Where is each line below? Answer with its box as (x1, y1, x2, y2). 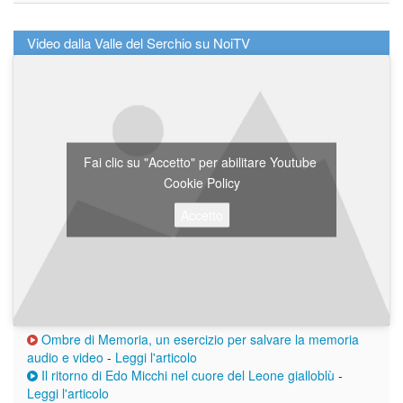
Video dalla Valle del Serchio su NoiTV (27, 32, 250, 52)
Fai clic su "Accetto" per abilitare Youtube (83, 152, 320, 171)
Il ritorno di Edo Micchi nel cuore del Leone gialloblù (38, 365, 335, 384)
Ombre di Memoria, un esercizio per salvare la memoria (38, 329, 359, 348)
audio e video (27, 347, 103, 366)
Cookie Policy (163, 173, 240, 192)
